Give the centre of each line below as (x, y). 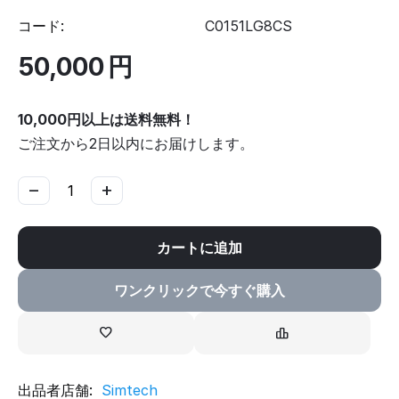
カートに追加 (199, 248)
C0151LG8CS (248, 26)
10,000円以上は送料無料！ (106, 120)
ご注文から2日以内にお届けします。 (136, 144)
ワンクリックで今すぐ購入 (199, 291)
